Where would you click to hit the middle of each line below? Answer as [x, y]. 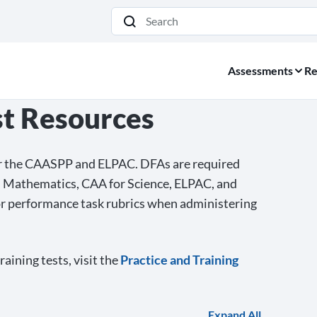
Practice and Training [179, 260]
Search [127, 28]
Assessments [260, 70]
